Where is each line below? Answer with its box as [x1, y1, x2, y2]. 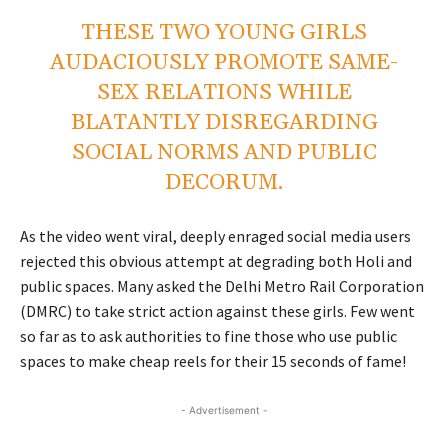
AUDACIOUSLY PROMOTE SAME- [50, 48, 398, 77]
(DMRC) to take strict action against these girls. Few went [20, 300, 415, 321]
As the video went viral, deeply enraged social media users [20, 225, 411, 246]
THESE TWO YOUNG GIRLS [81, 18, 367, 47]
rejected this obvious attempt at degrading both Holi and [20, 250, 412, 271]
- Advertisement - [180, 403, 268, 416]
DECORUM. [165, 168, 283, 197]
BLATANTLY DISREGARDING [70, 108, 378, 137]
